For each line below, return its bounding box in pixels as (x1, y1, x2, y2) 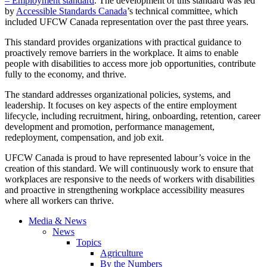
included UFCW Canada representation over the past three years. (5, 17, 249, 27)
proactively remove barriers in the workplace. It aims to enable (5, 48, 238, 58)
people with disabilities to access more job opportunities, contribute (5, 58, 256, 69)
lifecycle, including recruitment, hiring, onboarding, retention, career (5, 111, 260, 122)
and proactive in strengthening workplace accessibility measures (5, 185, 244, 195)
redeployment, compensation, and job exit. (5, 132, 164, 143)
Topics (76, 237, 101, 248)
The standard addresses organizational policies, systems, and (5, 89, 231, 100)
